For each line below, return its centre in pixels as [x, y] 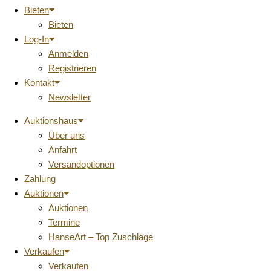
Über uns [67, 135]
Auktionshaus [51, 121]
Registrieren [72, 68]
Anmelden [68, 54]
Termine [64, 222]
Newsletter [70, 97]
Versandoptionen [81, 164]
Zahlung [40, 179]
